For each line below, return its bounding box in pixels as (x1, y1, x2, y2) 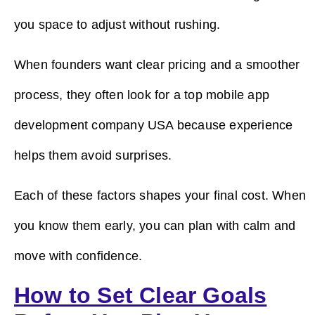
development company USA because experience (14, 117, 293, 132)
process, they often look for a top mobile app (14, 87, 270, 102)
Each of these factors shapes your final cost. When (14, 188, 307, 203)
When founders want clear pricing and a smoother (14, 57, 300, 72)
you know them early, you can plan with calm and (14, 219, 296, 233)
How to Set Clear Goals (14, 282, 267, 308)
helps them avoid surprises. (14, 148, 172, 162)
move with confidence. (14, 249, 143, 264)
